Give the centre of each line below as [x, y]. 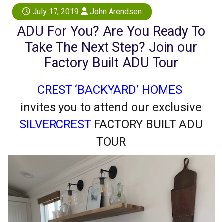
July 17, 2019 [55, 12]
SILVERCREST [55, 125]
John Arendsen [115, 12]
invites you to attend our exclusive [111, 107]
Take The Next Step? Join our [111, 47]
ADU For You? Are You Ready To [111, 31]
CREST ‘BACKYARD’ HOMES [111, 90]
